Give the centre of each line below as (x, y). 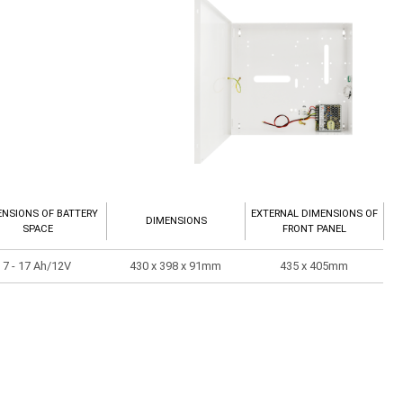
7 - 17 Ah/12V (37, 266)
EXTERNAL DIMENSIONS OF (315, 214)
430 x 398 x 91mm (176, 266)
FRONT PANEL (315, 229)
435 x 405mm (314, 266)
